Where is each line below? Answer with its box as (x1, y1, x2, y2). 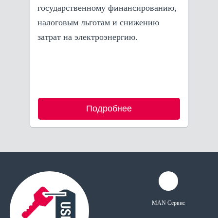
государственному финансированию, (37, 2, 177, 13)
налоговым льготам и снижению (37, 17, 159, 27)
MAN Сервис (152, 199, 185, 206)
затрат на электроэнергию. (37, 32, 138, 42)
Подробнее (86, 103, 132, 113)
